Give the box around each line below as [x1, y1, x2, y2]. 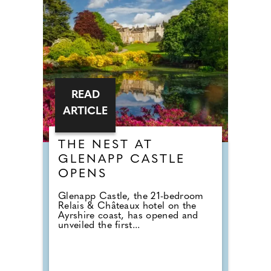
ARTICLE [63, 106, 108, 118]
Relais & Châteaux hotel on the [58, 201, 197, 212]
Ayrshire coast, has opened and [58, 211, 198, 221]
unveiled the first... [58, 221, 140, 231]
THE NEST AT [58, 139, 153, 152]
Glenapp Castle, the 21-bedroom [58, 192, 204, 202]
